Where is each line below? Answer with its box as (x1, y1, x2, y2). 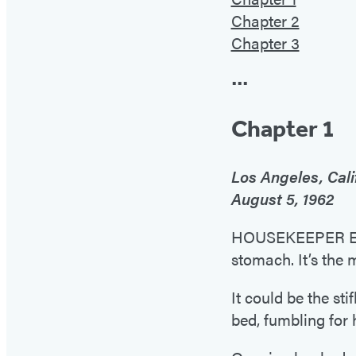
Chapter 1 (230, 114, 335, 143)
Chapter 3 (230, 31, 300, 55)
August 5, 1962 (230, 186, 334, 210)
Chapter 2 (230, 9, 300, 33)
